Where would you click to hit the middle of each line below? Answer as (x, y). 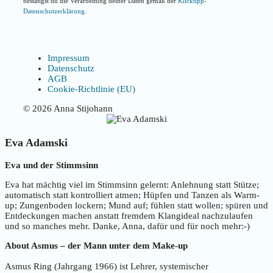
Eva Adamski (36, 142)
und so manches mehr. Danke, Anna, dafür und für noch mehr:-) (127, 226)
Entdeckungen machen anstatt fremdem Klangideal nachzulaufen (129, 215)
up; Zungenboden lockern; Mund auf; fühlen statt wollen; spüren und (136, 205)
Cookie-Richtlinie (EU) (91, 89)
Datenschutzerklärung (54, 11)
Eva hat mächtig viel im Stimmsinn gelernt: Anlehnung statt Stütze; (132, 184)
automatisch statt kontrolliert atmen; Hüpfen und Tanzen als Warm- (132, 195)
